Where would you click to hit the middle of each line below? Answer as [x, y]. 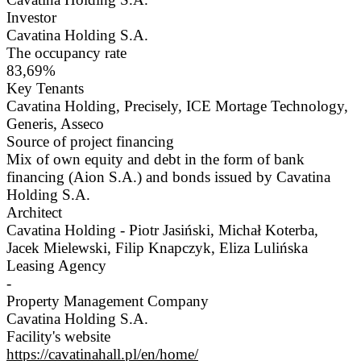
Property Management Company [108, 301]
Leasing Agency [56, 266]
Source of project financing [90, 142]
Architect [34, 213]
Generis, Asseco [55, 124]
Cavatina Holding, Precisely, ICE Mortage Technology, [177, 106]
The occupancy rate [66, 53]
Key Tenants [45, 89]
